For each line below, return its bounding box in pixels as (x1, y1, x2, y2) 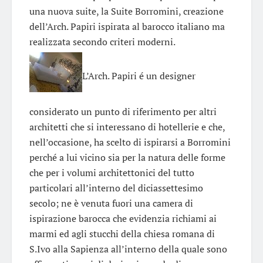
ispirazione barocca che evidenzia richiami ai (29, 211, 217, 225)
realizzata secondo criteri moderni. (29, 35, 176, 48)
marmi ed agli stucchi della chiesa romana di (29, 227, 215, 240)
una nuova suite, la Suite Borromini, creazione (29, 4, 224, 18)
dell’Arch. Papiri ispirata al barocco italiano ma (29, 19, 225, 33)
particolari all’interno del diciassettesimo (29, 181, 203, 194)
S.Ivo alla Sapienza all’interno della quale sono (29, 242, 227, 255)
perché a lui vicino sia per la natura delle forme (29, 150, 225, 164)
